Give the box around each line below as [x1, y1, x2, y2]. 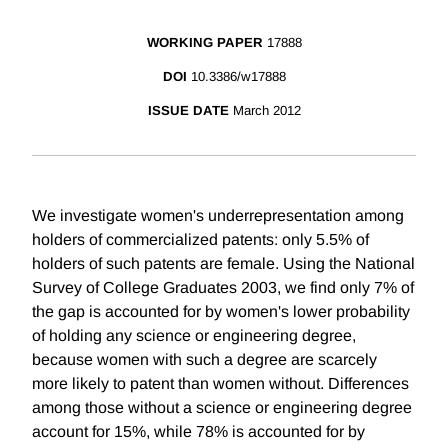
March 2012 [232, 103, 301, 119]
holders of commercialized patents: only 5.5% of [32, 231, 369, 249]
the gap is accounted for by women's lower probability [32, 303, 410, 321]
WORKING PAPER [146, 35, 263, 51]
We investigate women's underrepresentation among [32, 207, 404, 225]
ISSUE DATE [147, 103, 229, 119]
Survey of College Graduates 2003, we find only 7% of [32, 279, 414, 297]
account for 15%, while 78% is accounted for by [32, 423, 365, 441]
